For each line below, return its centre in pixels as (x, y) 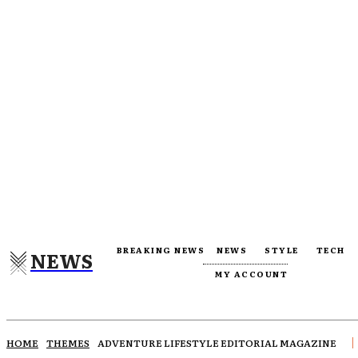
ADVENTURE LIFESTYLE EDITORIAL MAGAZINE (217, 343)
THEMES (68, 343)
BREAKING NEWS (161, 250)
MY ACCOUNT (252, 274)
